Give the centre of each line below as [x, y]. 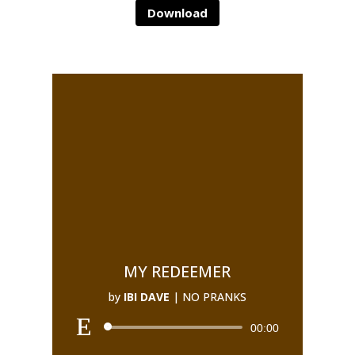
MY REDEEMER [177, 271]
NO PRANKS [214, 297]
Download [177, 12]
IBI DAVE [146, 297]
